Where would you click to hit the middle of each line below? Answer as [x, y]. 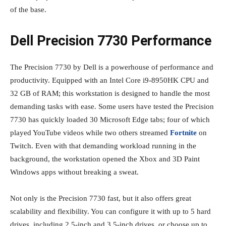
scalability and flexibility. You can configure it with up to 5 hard [110, 211]
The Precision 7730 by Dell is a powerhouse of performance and [112, 67]
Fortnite [184, 132]
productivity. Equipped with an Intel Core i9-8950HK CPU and [109, 80]
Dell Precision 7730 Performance [111, 41]
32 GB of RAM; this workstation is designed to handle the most [110, 93]
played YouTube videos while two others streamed [90, 132]
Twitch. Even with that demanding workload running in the [103, 146]
